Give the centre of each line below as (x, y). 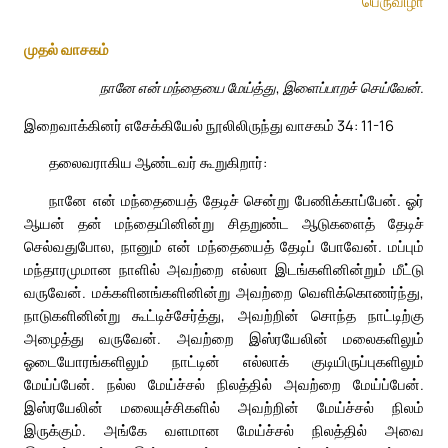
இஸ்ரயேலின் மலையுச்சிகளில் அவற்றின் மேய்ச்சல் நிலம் (224, 407)
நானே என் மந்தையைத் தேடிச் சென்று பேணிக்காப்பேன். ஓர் (236, 200)
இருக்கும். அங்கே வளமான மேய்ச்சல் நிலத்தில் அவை (224, 430)
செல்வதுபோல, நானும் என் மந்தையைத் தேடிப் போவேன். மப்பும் (224, 246)
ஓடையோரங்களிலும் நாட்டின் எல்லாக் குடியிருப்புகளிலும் (224, 361)
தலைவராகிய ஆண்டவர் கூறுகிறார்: (158, 162)
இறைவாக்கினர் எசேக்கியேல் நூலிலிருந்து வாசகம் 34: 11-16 (209, 124)
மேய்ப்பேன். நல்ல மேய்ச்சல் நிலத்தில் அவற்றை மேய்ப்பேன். (224, 384)
